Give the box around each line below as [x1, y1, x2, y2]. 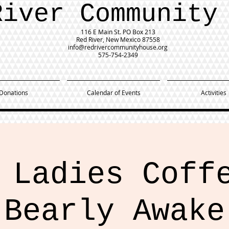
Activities [201, 88, 226, 97]
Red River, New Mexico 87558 [76, 35, 160, 43]
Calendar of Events [86, 88, 141, 97]
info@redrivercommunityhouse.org [68, 43, 168, 51]
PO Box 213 [122, 28, 155, 36]
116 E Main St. [80, 28, 123, 36]
